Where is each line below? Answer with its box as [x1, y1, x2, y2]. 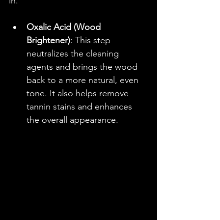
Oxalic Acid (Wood [27, 22, 103, 33]
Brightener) [27, 35, 70, 46]
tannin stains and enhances [27, 101, 135, 112]
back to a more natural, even [27, 75, 141, 86]
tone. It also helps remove [27, 88, 131, 99]
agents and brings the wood [27, 61, 140, 73]
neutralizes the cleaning [27, 48, 121, 59]
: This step [70, 35, 113, 46]
